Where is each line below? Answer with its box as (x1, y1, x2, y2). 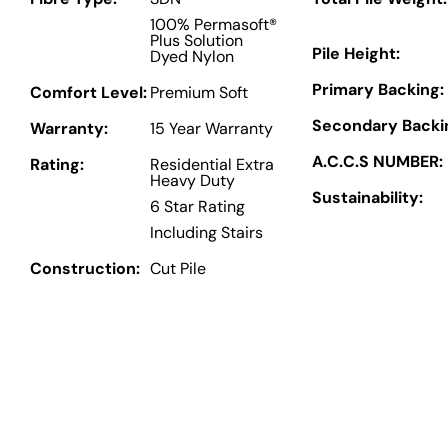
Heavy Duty (150, 170, 235, 192)
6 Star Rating (150, 196, 245, 218)
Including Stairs (150, 222, 263, 244)
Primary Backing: (312, 78, 445, 100)
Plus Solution (150, 30, 243, 52)
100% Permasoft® (150, 14, 277, 36)
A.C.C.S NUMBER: (312, 150, 444, 172)
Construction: (30, 258, 140, 280)
